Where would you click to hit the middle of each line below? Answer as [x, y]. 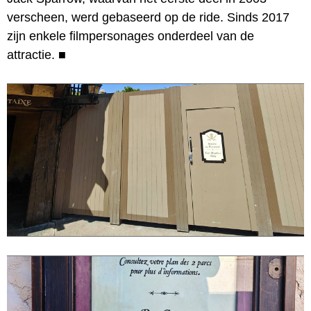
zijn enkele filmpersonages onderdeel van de [131, 36]
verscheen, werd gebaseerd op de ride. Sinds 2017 [148, 17]
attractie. [31, 54]
